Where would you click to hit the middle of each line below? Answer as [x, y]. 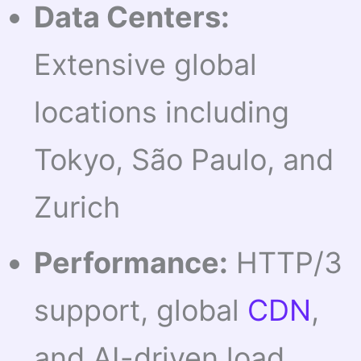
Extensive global [146, 65]
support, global [141, 311]
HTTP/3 [286, 263]
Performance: [131, 263]
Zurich [77, 207]
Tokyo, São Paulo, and [184, 160]
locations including [162, 112]
